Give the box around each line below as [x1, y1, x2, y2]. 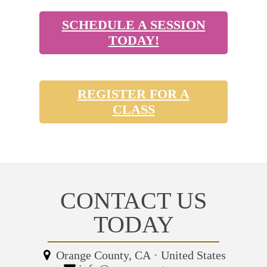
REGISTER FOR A [77, 86, 190, 101]
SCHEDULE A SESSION [61, 17, 206, 32]
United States [158, 248, 226, 262]
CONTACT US [60, 187, 207, 214]
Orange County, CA [56, 248, 154, 262]
